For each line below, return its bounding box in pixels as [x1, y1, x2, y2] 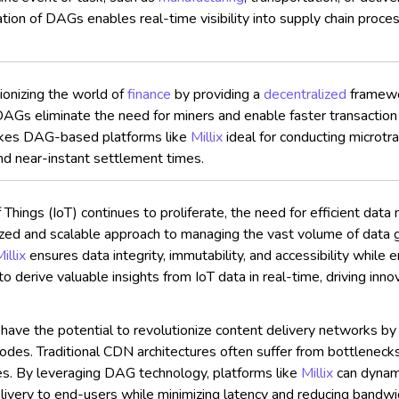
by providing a [171, 85, 265, 104]
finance [127, 85, 172, 104]
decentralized [264, 85, 347, 104]
